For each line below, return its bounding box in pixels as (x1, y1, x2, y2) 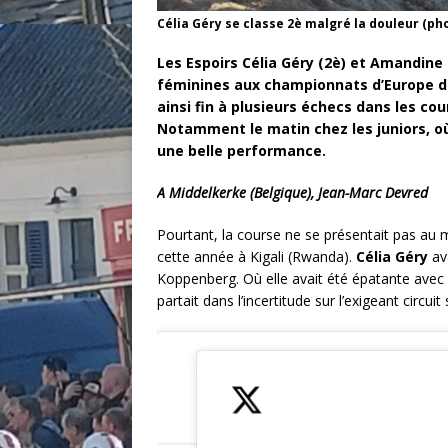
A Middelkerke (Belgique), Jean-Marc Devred (157, 183, 428, 203)
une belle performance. (157, 141, 326, 161)
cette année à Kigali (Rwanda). (157, 247, 356, 267)
